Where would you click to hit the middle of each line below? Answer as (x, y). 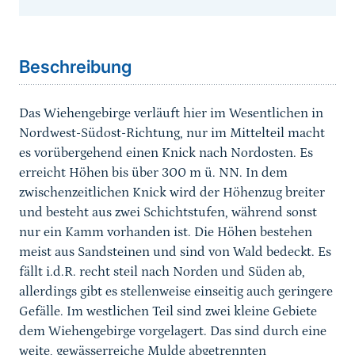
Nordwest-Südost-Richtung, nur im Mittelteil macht (172, 134)
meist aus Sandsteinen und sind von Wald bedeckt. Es (175, 252)
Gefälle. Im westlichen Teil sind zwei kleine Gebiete (168, 312)
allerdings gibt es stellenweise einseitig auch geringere (176, 292)
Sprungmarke (63, 22)
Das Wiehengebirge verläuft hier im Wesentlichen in (171, 114)
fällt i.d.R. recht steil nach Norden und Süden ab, (162, 272)
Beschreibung (75, 67)
